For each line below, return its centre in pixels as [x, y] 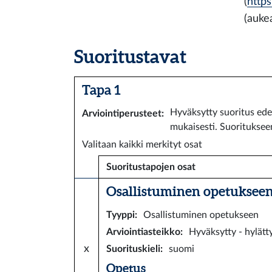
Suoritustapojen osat [151, 167]
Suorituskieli [133, 249]
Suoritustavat [130, 56]
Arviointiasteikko [143, 232]
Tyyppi [121, 215]
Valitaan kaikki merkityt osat [142, 144]
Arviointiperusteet [122, 114]
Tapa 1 [101, 90]
